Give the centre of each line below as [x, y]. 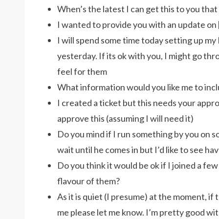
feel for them [82, 71]
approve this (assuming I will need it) [125, 118]
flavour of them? [88, 181]
